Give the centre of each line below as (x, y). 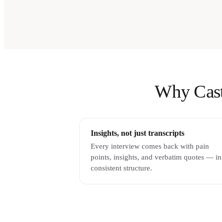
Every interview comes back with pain (150, 146)
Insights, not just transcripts (137, 133)
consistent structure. (121, 168)
